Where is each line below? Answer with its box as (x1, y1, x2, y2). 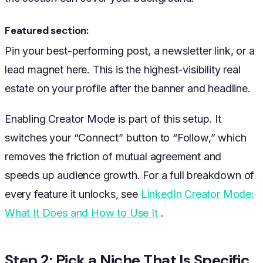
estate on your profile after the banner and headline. (5, 82, 251, 95)
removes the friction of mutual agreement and (5, 150, 222, 163)
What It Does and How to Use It (5, 206, 158, 219)
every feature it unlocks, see (5, 187, 141, 200)
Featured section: (5, 23, 89, 37)
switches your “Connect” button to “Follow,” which (5, 131, 247, 144)
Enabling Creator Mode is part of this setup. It (5, 112, 221, 125)
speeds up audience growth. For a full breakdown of (5, 168, 255, 181)
